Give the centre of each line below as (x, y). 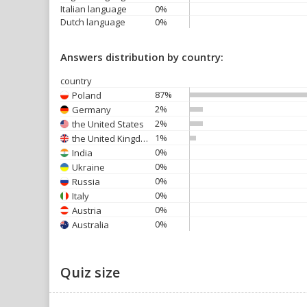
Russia (86, 181)
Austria (87, 210)
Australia (90, 224)
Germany (91, 109)
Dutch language (93, 22)
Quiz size (90, 272)
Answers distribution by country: (142, 57)
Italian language (94, 9)
